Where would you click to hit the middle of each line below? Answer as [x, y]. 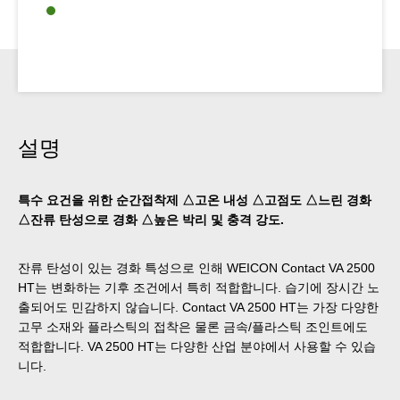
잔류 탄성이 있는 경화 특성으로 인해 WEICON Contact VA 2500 [196, 267]
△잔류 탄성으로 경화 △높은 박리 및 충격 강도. [151, 219]
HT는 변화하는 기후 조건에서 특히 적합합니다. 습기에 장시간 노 [199, 287]
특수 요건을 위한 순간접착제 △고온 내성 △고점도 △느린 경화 [195, 200]
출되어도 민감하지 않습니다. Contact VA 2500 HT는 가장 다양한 [198, 307]
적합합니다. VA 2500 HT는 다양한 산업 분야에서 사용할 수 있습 [197, 346]
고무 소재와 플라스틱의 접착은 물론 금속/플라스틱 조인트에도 [193, 326]
